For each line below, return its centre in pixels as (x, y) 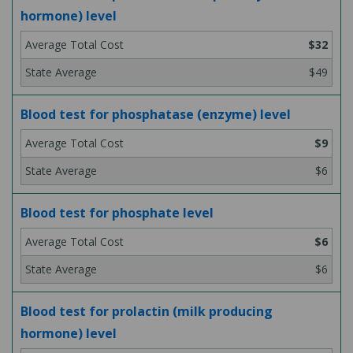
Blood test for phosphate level (117, 213)
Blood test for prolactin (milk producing (147, 311)
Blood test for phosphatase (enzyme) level (156, 114)
